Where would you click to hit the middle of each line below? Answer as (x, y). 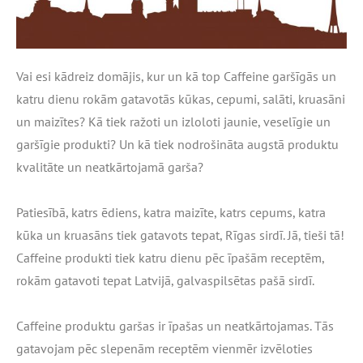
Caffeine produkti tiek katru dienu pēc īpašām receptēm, (170, 257)
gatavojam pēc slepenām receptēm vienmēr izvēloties (164, 348)
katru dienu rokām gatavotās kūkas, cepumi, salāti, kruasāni (181, 98)
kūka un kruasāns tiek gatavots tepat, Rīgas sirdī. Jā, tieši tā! (180, 235)
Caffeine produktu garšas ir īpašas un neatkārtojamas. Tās (175, 325)
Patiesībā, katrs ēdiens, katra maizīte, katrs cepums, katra (171, 212)
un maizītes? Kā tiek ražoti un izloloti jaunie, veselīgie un (173, 121)
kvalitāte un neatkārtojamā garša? (110, 167)
